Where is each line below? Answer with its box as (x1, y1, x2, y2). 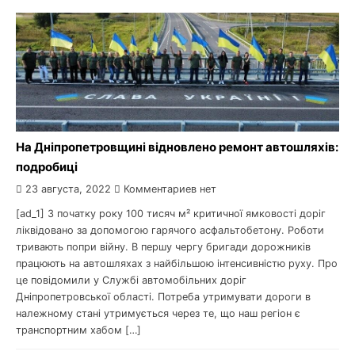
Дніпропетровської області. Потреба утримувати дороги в (16, 291, 311, 303)
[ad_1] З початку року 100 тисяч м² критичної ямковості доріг (16, 208, 326, 219)
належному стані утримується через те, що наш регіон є (16, 307, 300, 319)
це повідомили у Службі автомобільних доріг (16, 274, 246, 286)
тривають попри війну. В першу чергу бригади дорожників (16, 241, 311, 253)
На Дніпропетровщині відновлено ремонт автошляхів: (16, 139, 338, 155)
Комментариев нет (120, 183, 216, 195)
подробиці (16, 159, 78, 174)
